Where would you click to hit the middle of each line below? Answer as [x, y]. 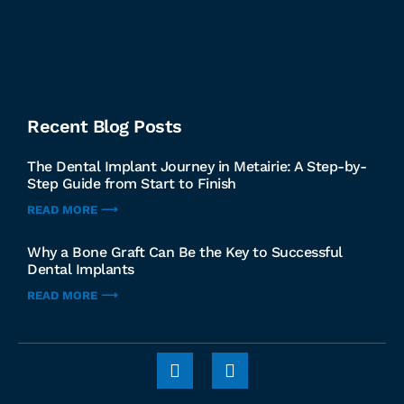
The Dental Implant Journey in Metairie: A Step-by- [197, 166]
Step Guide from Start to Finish [132, 183]
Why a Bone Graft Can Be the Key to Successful [185, 252]
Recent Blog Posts [105, 126]
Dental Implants [81, 269]
